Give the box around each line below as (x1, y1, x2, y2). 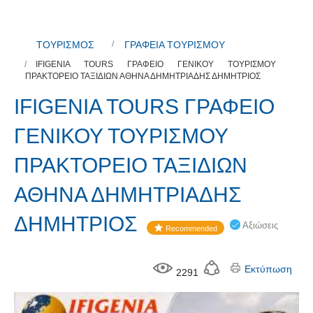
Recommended (163, 224, 217, 233)
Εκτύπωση (242, 263, 292, 275)
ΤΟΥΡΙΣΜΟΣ (36, 39, 94, 50)
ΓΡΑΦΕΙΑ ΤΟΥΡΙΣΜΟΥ (124, 39, 225, 50)
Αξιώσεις (240, 219, 278, 231)
